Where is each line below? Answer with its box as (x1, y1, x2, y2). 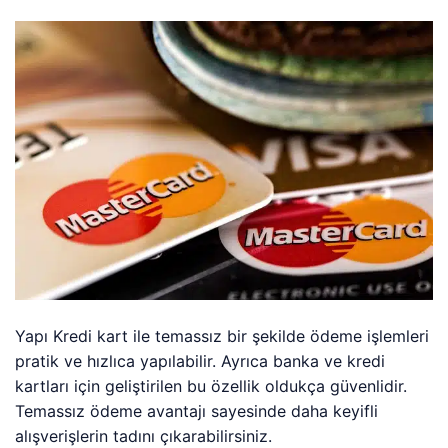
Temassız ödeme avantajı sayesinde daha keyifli (15, 400, 379, 421)
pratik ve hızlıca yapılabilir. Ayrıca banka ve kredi (15, 350, 386, 371)
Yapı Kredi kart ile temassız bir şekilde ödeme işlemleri (15, 325, 430, 346)
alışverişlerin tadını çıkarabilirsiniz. (15, 425, 273, 446)
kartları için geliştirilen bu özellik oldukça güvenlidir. (15, 375, 408, 396)
